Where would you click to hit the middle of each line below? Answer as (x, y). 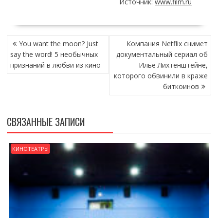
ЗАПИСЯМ (24, 62)
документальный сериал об (162, 54)
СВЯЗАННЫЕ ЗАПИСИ (45, 122)
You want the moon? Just (58, 44)
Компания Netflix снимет (167, 44)
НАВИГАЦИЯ (28, 40)
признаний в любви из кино (55, 65)
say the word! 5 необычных (54, 54)
